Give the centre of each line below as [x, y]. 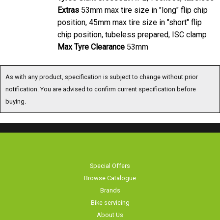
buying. [16, 100]
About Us [110, 215]
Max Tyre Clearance [91, 45]
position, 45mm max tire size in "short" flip [130, 21]
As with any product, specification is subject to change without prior [102, 75]
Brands [110, 190]
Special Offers [110, 164]
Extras [68, 8]
